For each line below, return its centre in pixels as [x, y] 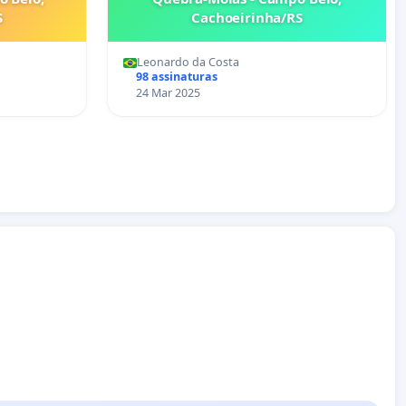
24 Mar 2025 [168, 93]
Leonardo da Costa [188, 63]
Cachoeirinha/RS [247, 18]
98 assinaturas [176, 77]
